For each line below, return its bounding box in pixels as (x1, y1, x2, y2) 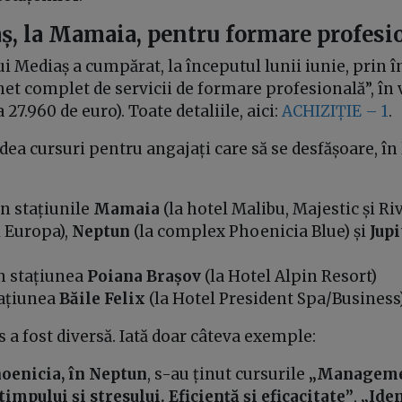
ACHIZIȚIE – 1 (282, 100, 389, 121)
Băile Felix (59, 288, 146, 309)
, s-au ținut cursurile (147, 363, 310, 384)
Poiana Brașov (87, 266, 202, 286)
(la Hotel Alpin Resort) (201, 266, 378, 286)
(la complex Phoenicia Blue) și (130, 221, 371, 241)
